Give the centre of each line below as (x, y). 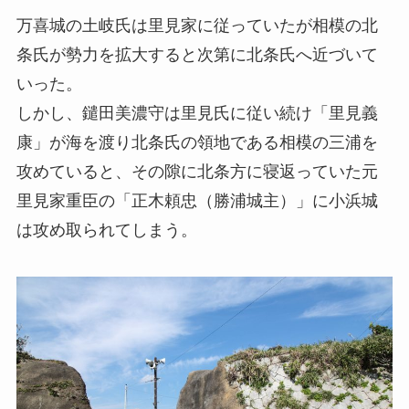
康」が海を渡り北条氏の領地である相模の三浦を (197, 142)
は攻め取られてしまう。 (106, 230)
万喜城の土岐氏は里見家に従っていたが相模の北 (197, 25)
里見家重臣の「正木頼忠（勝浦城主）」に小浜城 (197, 200)
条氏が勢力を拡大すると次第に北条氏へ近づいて (197, 54)
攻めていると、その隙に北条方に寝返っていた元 (197, 171)
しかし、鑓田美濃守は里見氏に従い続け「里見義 (197, 113)
